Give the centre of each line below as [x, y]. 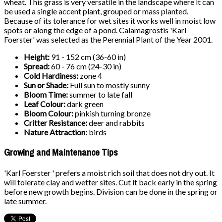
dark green [85, 104]
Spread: [37, 66]
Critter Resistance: [56, 123]
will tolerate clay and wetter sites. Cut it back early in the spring [111, 182]
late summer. [25, 201]
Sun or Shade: [47, 85]
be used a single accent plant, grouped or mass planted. [96, 11]
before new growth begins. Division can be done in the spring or [111, 191]
